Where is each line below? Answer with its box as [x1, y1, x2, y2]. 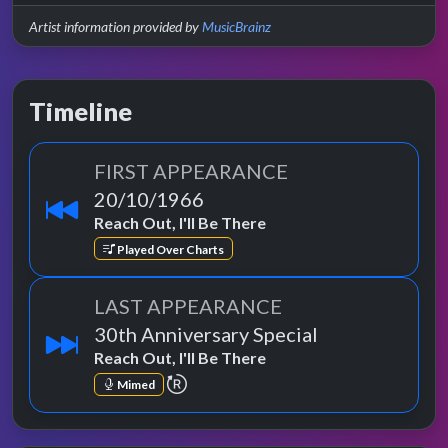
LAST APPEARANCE [94, 294, 282, 319]
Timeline [29, 96, 132, 127]
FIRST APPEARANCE [94, 159, 288, 184]
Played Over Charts [114, 241, 224, 257]
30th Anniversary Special [94, 322, 318, 347]
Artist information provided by [29, 18, 202, 36]
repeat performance [185, 371, 323, 391]
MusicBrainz [202, 18, 271, 36]
